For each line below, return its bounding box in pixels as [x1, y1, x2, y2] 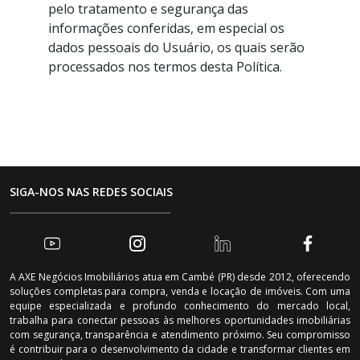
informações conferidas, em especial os [48, 19, 284, 37]
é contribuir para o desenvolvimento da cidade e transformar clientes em [10, 342, 350, 356]
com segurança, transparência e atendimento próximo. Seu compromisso [10, 328, 350, 342]
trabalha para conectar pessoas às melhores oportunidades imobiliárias [10, 313, 350, 327]
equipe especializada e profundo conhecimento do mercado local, [10, 299, 350, 313]
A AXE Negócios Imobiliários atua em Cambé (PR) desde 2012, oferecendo [10, 270, 350, 284]
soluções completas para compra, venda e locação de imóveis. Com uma [10, 284, 350, 298]
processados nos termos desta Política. [48, 58, 282, 76]
